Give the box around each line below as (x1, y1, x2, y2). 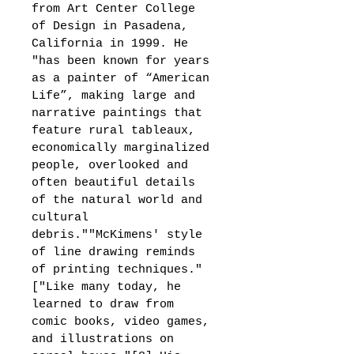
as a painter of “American (32, 71, 217, 85)
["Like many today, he (32, 280, 188, 294)
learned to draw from (32, 297, 181, 311)
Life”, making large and (32, 88, 202, 103)
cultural (32, 210, 96, 224)
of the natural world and (32, 193, 209, 207)
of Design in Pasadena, (32, 19, 195, 33)
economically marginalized (32, 141, 217, 155)
